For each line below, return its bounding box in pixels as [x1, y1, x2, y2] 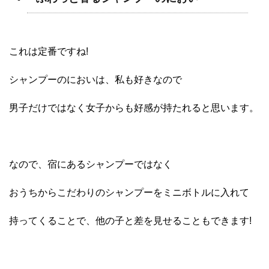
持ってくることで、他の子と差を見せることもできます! [9, 216, 252, 226]
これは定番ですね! [9, 46, 88, 57]
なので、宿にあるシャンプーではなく [9, 159, 172, 170]
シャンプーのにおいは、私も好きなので [9, 74, 182, 85]
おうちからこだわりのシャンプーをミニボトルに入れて [9, 187, 249, 198]
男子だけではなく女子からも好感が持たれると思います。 [9, 103, 259, 113]
